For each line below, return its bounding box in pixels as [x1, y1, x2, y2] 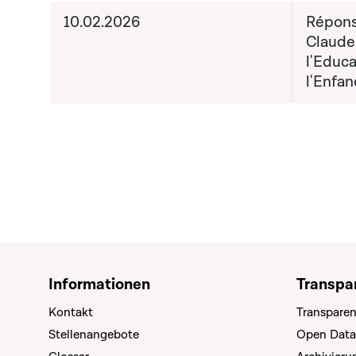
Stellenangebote [48, 327, 139, 342]
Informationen [48, 274, 150, 295]
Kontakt [48, 304, 93, 320]
